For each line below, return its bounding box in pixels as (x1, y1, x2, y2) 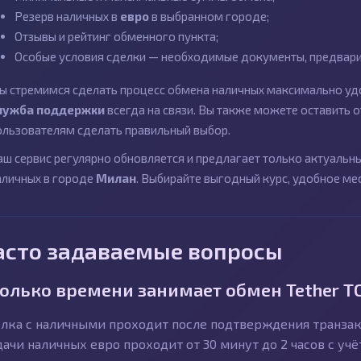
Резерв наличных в (15, 9, 120, 23)
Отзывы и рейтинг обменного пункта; (15, 29, 218, 44)
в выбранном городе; (149, 9, 269, 23)
